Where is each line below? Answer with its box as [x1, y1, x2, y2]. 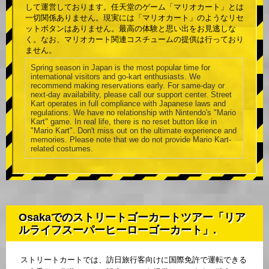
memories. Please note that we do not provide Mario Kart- [31, 135, 231, 145]
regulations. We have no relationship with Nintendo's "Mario [31, 108, 236, 118]
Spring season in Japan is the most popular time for [31, 63, 210, 73]
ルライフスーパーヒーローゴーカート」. [19, 224, 216, 237]
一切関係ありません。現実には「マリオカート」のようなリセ [25, 13, 244, 23]
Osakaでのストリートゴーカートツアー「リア [19, 211, 246, 224]
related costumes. [31, 144, 93, 154]
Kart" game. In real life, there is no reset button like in [31, 117, 217, 127]
